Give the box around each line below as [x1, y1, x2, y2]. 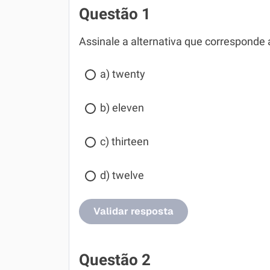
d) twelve [100, 169, 144, 181]
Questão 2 [79, 251, 151, 269]
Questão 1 [79, 5, 151, 23]
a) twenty [100, 68, 145, 80]
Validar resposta [93, 205, 174, 218]
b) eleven [100, 102, 144, 114]
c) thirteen [100, 136, 149, 148]
